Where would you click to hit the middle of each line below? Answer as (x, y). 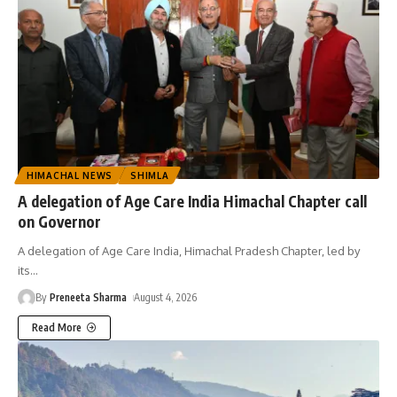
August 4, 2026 (166, 298)
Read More (57, 328)
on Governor (59, 222)
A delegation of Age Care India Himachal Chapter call (192, 202)
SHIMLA (150, 176)
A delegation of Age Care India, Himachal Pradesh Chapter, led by (189, 251)
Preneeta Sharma (89, 298)
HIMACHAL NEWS (70, 176)
